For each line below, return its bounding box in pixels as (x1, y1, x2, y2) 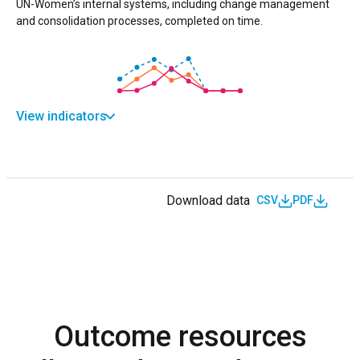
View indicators (16, 108, 107, 124)
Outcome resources (53, 319, 307, 354)
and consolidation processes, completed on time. (16, 14, 263, 27)
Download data (166, 192, 250, 208)
